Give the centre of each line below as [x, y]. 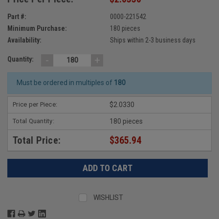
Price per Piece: [35, 104]
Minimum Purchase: [37, 28]
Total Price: [37, 140]
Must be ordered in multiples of [65, 83]
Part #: [17, 16]
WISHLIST [109, 197]
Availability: [24, 40]
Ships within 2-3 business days [153, 40]
